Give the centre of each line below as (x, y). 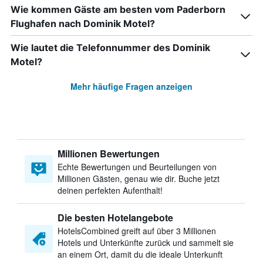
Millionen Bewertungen (109, 154)
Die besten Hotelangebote (115, 218)
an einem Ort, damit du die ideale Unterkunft (140, 254)
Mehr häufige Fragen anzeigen (131, 86)
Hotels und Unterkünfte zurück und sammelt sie (146, 242)
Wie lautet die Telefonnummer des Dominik (110, 48)
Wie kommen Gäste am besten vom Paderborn (118, 9)
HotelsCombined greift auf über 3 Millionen (137, 231)
